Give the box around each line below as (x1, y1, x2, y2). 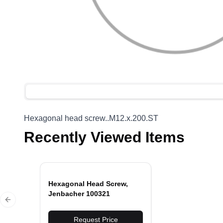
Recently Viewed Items (24, 129, 185, 145)
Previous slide (7, 200, 51, 208)
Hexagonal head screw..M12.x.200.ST (24, 114, 158, 122)
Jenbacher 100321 (48, 190, 110, 198)
